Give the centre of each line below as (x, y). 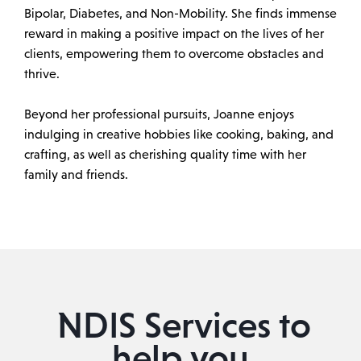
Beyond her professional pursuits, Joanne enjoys (159, 114)
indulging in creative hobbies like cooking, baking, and (179, 135)
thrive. (42, 74)
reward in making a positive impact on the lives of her (174, 34)
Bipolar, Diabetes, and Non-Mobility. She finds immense (180, 14)
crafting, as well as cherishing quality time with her (165, 155)
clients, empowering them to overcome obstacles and (174, 54)
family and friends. (76, 175)
